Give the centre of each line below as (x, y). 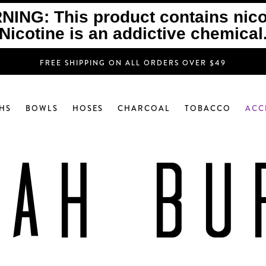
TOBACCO (208, 108)
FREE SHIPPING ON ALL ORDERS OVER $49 (133, 63)
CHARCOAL (144, 108)
